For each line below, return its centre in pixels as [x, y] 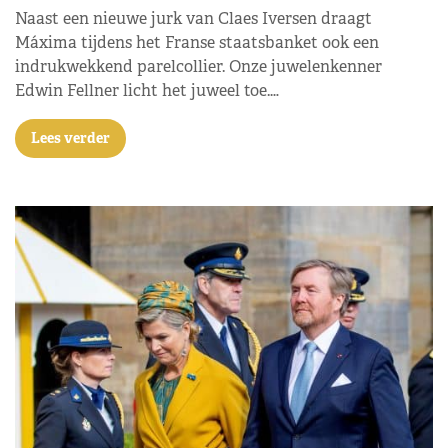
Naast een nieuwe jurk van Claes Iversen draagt [193, 18]
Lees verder [70, 138]
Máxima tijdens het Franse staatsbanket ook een [197, 42]
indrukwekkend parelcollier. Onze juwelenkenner [198, 66]
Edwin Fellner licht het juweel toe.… [147, 90]
